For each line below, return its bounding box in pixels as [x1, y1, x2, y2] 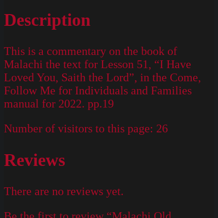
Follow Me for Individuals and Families [4, 84, 192, 97]
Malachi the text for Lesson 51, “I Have [4, 58, 191, 71]
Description [4, 10, 91, 30]
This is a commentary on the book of [4, 45, 177, 58]
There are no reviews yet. [4, 184, 124, 198]
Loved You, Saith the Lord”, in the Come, [4, 71, 201, 84]
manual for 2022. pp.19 [4, 97, 114, 110]
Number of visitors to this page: [4, 122, 153, 135]
